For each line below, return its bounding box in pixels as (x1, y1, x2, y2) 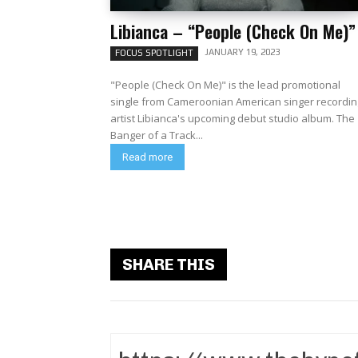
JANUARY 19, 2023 (205, 47, 280, 57)
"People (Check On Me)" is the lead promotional (110, 78, 340, 92)
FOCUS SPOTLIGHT (115, 48, 193, 58)
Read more (122, 151, 173, 163)
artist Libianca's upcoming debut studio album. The (110, 111, 355, 125)
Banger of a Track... (110, 128, 203, 142)
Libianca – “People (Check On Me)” (110, 18, 356, 44)
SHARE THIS (122, 255, 215, 274)
